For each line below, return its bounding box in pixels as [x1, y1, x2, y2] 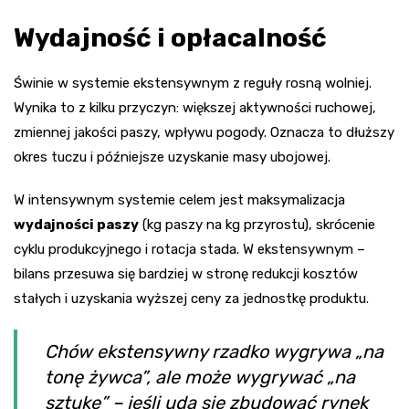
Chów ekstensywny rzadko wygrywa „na [45, 341, 383, 363]
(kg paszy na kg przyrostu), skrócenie [139, 216, 375, 234]
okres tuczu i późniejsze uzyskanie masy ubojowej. [14, 149, 330, 166]
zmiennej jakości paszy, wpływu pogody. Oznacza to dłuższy [14, 124, 394, 142]
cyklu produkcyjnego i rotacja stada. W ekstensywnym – [14, 241, 365, 258]
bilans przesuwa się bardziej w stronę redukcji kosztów [14, 266, 358, 283]
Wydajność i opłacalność [14, 23, 327, 54]
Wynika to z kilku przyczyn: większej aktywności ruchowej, [14, 100, 376, 117]
